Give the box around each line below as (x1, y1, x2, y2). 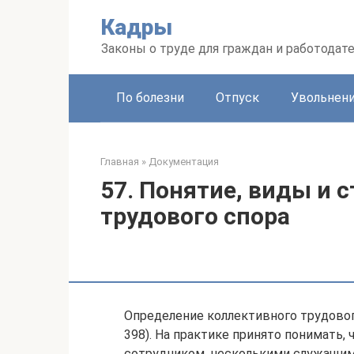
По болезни (116, 90, 184, 105)
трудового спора (100, 202, 290, 230)
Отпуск (216, 90, 259, 105)
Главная (100, 156, 139, 168)
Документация (149, 156, 219, 168)
